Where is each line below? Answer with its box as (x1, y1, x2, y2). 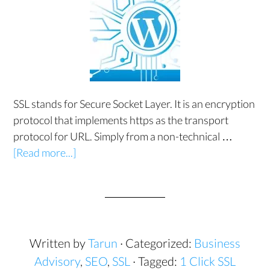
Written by (30, 236, 88, 250)
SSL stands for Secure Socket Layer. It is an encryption (13, 97, 256, 110)
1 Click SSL (180, 254, 236, 268)
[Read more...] (13, 146, 77, 159)
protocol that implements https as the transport (13, 113, 229, 127)
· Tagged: (133, 254, 180, 268)
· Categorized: (120, 236, 194, 250)
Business (194, 236, 240, 250)
